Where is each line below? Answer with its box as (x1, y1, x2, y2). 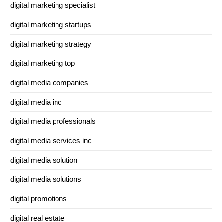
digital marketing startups (10, 20, 91, 29)
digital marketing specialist (10, 1, 95, 9)
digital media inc (10, 98, 62, 106)
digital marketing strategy (10, 40, 91, 48)
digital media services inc (10, 136, 92, 145)
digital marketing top (10, 59, 75, 67)
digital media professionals (10, 117, 96, 125)
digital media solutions (10, 175, 81, 183)
